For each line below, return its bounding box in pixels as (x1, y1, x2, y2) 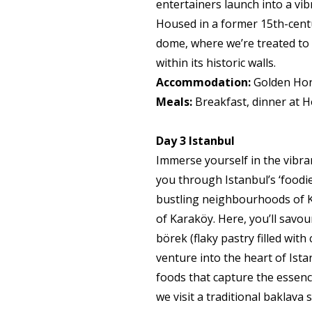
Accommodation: (156, 75, 251, 90)
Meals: (156, 94, 192, 109)
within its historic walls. (156, 55, 279, 70)
